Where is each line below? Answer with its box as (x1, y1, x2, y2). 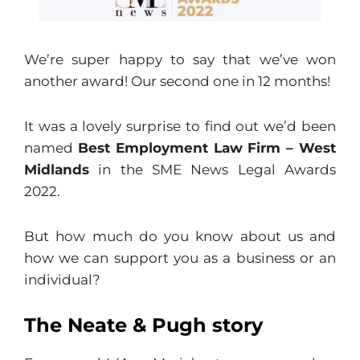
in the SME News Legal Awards (89, 162, 336, 178)
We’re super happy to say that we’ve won (24, 51, 336, 68)
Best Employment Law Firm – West (77, 140, 337, 157)
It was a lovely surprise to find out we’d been (24, 118, 336, 135)
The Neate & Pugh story (24, 313, 263, 337)
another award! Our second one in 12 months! (24, 73, 330, 90)
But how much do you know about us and (24, 228, 336, 245)
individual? (24, 272, 100, 288)
